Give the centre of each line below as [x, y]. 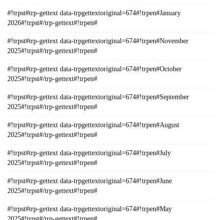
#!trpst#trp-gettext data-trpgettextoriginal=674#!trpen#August [93, 125]
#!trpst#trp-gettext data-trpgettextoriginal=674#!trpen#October [95, 69]
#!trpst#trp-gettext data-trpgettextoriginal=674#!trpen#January [94, 13]
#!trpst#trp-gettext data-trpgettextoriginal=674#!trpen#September [98, 97]
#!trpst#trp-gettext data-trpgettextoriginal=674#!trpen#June [90, 181]
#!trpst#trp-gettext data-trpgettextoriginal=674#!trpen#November [98, 41]
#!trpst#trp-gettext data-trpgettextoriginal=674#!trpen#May [90, 209]
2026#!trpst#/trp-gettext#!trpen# [52, 23]
